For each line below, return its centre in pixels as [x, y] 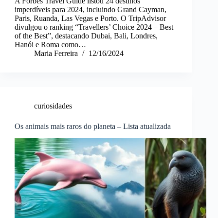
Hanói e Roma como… [50, 45]
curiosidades [53, 106]
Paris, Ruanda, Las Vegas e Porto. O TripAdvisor [90, 18]
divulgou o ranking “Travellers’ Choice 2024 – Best [94, 27]
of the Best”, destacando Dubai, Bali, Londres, [86, 36]
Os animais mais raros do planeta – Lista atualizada [93, 127]
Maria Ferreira [56, 54]
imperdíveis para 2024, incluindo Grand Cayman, [91, 10]
